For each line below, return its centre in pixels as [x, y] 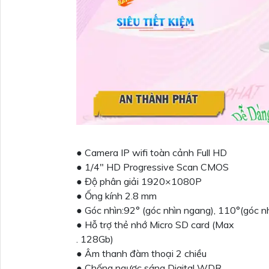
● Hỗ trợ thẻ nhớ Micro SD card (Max [155, 225]
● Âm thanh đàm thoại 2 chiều [141, 254]
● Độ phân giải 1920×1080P [139, 182]
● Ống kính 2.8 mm [116, 196]
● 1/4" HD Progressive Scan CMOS [153, 167]
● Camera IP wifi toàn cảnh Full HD [152, 153]
